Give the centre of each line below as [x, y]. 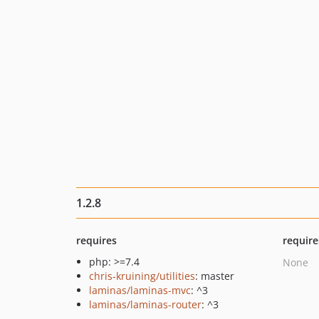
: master [215, 276]
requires [96, 240]
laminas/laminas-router [145, 304]
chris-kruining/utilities [142, 276]
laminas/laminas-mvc [140, 290]
